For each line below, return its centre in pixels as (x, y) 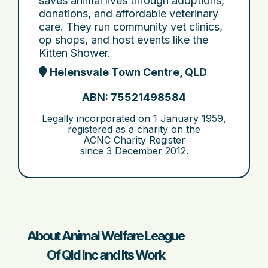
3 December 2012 (146, 151)
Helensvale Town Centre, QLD (127, 72)
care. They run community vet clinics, (131, 27)
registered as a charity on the (134, 130)
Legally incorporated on (98, 119)
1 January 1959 (188, 119)
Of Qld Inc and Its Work (105, 255)
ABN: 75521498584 (134, 98)
